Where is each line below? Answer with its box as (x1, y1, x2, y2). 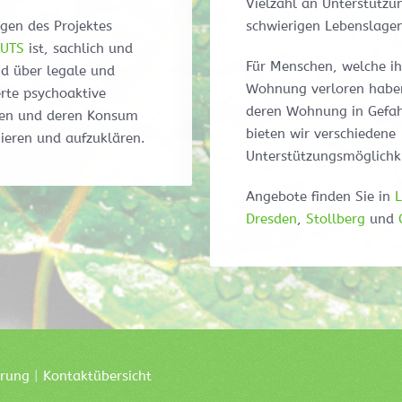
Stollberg (306, 211, 365, 228)
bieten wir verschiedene (246, 126, 396, 143)
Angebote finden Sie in (246, 188, 395, 205)
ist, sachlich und (24, 40, 133, 57)
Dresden (246, 211, 297, 228)
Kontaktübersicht (43, 368, 152, 385)
